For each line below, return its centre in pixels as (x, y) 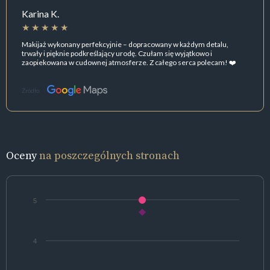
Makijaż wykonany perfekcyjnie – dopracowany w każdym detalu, (125, 44)
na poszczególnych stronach (109, 155)
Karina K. (40, 14)
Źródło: (31, 91)
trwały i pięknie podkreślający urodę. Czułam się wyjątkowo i (117, 53)
